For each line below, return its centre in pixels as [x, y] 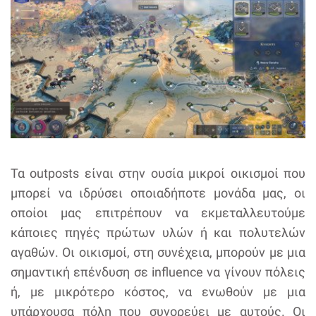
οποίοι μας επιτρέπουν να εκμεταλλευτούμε [158, 213]
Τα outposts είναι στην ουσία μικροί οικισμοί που [158, 174]
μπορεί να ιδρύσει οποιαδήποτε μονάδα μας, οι [158, 193]
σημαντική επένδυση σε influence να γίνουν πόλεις [158, 272]
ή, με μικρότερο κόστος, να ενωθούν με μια [158, 292]
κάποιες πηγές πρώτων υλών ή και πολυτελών [158, 233]
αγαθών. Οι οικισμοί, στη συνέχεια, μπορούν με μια [158, 253]
